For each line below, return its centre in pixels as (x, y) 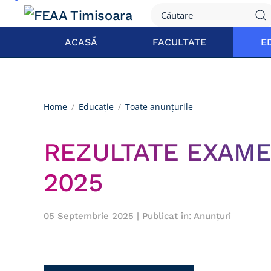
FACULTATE (179, 42)
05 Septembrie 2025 (89, 216)
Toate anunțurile (159, 106)
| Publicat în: (164, 216)
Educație (96, 106)
